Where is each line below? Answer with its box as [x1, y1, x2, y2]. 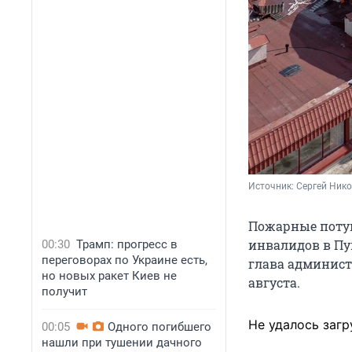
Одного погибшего [108, 320, 211, 334]
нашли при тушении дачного [42, 335, 202, 350]
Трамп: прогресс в [76, 237, 178, 251]
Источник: [248, 181, 296, 192]
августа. [248, 274, 300, 291]
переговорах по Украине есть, [42, 253, 207, 267]
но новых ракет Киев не [42, 269, 177, 283]
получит [42, 284, 87, 299]
